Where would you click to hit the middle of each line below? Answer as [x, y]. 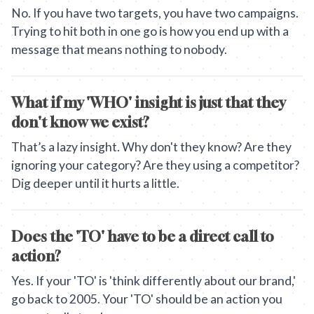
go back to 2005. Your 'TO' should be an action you [147, 299]
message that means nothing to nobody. [119, 49]
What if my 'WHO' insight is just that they [148, 103]
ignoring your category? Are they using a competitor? [155, 165]
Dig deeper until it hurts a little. [95, 183]
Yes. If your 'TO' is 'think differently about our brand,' [153, 281]
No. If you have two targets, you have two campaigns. [155, 13]
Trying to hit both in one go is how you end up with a [150, 31]
